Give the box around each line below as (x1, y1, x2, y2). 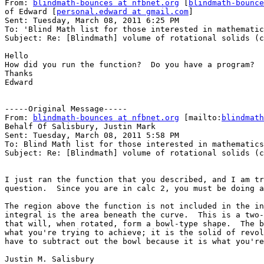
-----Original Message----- (5, 104, 127, 114)
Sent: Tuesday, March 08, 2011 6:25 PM (5, 16, 179, 25)
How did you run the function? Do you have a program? (5, 60, 255, 70)
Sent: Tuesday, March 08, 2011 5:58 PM (5, 131, 179, 140)
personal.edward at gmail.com (57, 7, 189, 16)
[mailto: (179, 113, 222, 123)
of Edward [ (5, 7, 57, 16)
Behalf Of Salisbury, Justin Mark (5, 122, 156, 131)
